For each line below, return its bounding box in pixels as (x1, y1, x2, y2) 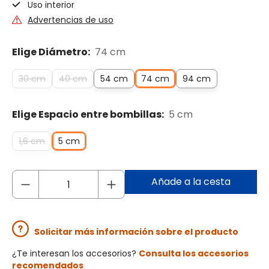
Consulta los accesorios (139, 247, 249, 260)
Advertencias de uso (28, 14, 113, 26)
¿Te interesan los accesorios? (12, 247, 139, 260)
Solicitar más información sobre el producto (34, 226, 238, 238)
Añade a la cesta (151, 175, 231, 189)
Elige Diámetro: (12, 45, 92, 59)
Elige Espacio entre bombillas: (12, 107, 166, 122)
